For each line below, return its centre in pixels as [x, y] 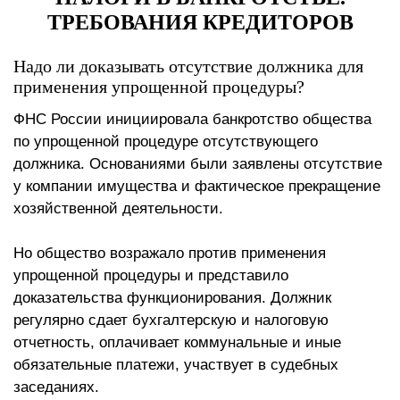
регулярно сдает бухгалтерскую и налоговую [171, 321]
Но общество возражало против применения [170, 254]
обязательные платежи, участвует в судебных [176, 365]
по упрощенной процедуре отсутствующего [166, 142]
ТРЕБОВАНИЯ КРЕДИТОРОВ [200, 23]
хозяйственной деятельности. [118, 209]
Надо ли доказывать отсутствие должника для [188, 67]
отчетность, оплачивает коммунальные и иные [177, 343]
